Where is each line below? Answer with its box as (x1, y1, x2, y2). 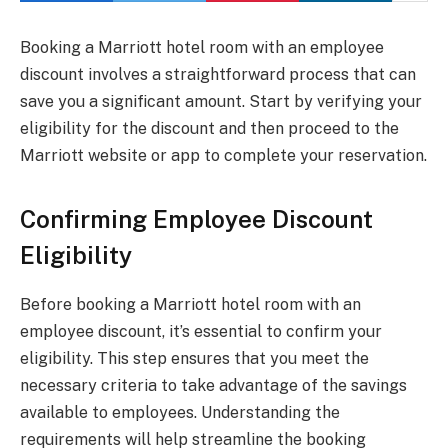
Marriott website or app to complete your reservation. (20, 146, 427, 165)
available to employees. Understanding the (20, 403, 340, 423)
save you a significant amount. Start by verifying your (20, 92, 422, 111)
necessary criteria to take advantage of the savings (20, 376, 407, 396)
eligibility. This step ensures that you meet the (20, 349, 369, 369)
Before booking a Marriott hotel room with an (20, 295, 361, 315)
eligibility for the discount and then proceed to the (20, 119, 399, 138)
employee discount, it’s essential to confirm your (20, 322, 382, 342)
